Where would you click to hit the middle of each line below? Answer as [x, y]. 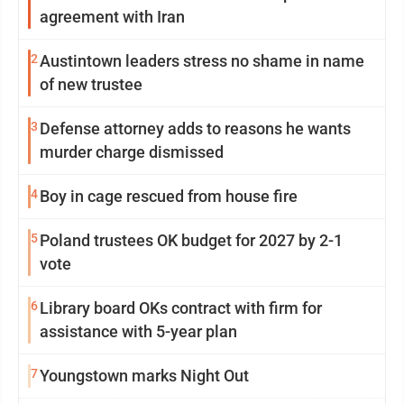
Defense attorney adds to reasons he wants [195, 129]
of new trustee [91, 85]
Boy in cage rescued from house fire [169, 197]
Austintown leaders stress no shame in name [111, 61]
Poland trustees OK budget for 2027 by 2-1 [191, 241]
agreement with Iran [112, 17]
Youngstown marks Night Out [144, 376]
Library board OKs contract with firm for [181, 308]
